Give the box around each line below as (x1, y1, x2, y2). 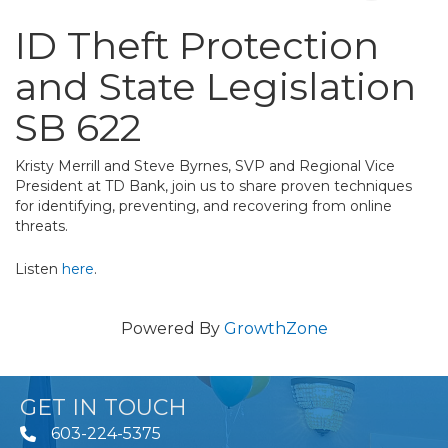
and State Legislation (15, 62, 416, 110)
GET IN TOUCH (20, 394, 187, 422)
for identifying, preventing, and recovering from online (15, 196, 392, 215)
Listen (15, 259, 62, 278)
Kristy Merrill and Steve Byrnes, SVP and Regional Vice (15, 156, 395, 175)
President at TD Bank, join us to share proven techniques (15, 176, 412, 195)
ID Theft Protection (15, 21, 379, 69)
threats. (15, 216, 68, 235)
